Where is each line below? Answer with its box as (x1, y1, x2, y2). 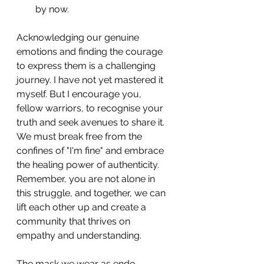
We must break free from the (16, 130, 144, 142)
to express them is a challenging (16, 60, 158, 71)
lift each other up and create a (16, 201, 148, 213)
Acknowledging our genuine (16, 31, 141, 43)
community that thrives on (16, 215, 133, 227)
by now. (35, 3, 69, 15)
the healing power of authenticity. (16, 159, 161, 170)
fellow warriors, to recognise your (16, 102, 166, 114)
